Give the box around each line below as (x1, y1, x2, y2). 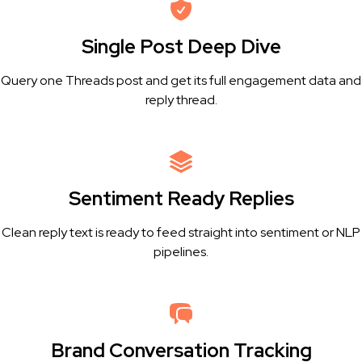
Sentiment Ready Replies (68, 186, 294, 211)
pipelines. (154, 243, 208, 260)
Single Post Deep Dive (81, 34, 281, 59)
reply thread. (145, 91, 217, 108)
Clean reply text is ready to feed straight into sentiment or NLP (2, 224, 360, 241)
